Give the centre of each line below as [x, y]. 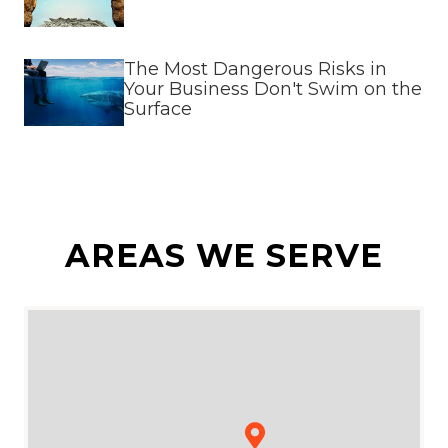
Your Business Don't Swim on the [273, 89]
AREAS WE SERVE [224, 255]
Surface [158, 109]
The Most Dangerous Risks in [255, 69]
